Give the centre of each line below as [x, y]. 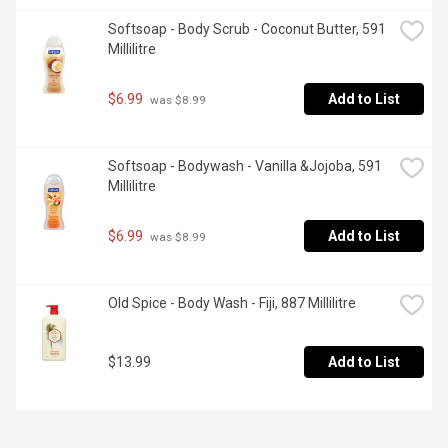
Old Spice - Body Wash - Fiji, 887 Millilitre [232, 303]
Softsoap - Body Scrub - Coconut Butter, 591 [247, 29]
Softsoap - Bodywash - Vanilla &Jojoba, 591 [245, 166]
